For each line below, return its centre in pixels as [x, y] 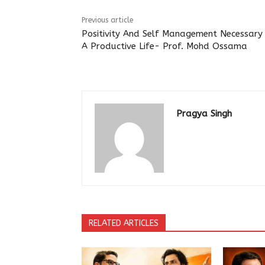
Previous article [107, 20]
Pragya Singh [204, 113]
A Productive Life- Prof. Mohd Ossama [164, 46]
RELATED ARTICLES [124, 223]
